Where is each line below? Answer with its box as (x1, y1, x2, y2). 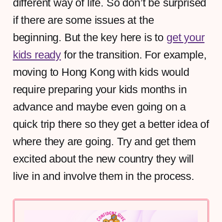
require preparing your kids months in (12, 83, 187, 96)
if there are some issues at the (12, 13, 154, 26)
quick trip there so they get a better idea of (12, 117, 210, 130)
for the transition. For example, (61, 48, 207, 61)
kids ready (12, 48, 61, 61)
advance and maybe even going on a (12, 100, 186, 113)
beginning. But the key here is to (12, 31, 166, 44)
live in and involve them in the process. (12, 169, 194, 182)
